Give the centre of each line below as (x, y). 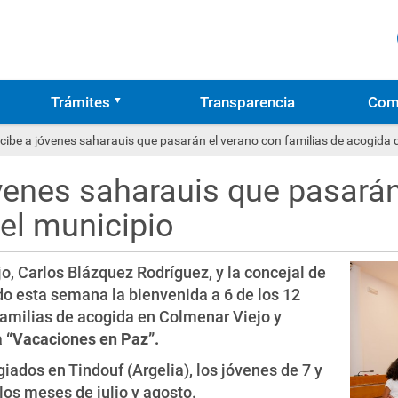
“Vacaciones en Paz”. (83, 339)
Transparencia (248, 102)
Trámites (80, 102)
